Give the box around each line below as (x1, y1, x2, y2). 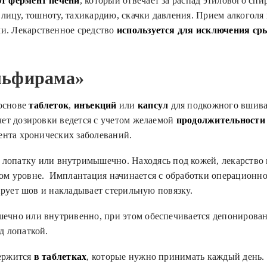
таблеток (29, 100, 69, 110)
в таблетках (33, 252, 87, 262)
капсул (137, 100, 169, 110)
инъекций (73, 100, 117, 110)
